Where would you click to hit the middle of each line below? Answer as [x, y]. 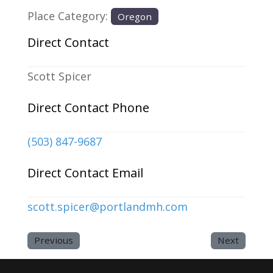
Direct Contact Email [85, 173]
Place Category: [69, 16]
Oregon [135, 16]
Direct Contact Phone [88, 108]
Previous [54, 240]
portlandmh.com [143, 207]
